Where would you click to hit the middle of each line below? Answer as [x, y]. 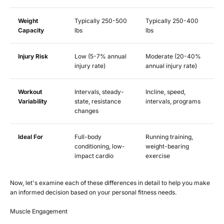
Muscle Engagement [39, 211]
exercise [158, 156]
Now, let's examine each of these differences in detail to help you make [110, 183]
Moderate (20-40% [173, 56]
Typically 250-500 [101, 21]
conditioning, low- [100, 146]
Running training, [169, 137]
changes [86, 111]
